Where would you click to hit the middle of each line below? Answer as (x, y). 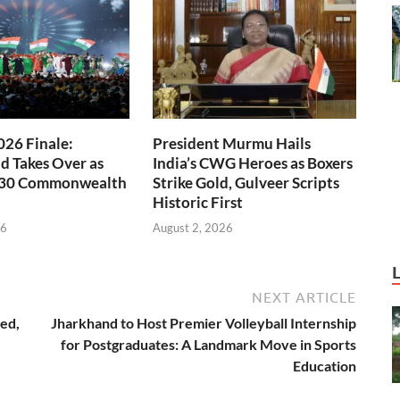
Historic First (198, 202)
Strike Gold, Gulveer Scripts (246, 182)
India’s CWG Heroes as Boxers (253, 162)
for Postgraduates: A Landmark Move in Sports (208, 345)
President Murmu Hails (232, 143)
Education (325, 366)
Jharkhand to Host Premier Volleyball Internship (204, 323)
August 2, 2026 (193, 228)
